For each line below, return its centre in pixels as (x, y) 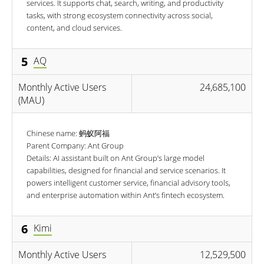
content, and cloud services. (74, 27)
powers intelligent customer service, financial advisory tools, (128, 182)
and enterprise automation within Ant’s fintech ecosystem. (126, 195)
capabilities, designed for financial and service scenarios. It (126, 170)
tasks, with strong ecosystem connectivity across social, (120, 15)
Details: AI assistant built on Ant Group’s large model (115, 158)
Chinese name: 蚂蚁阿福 (68, 133)
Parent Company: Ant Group (75, 145)
